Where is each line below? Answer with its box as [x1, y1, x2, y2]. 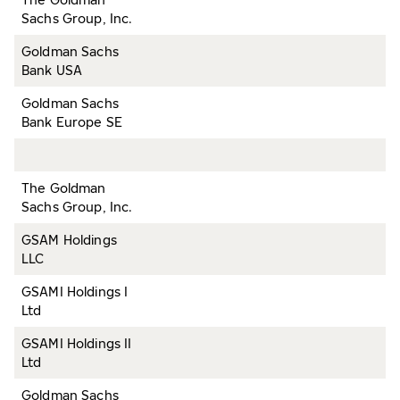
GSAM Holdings [21, 232, 117, 247]
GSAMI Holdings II [21, 336, 132, 351]
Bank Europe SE [21, 114, 122, 129]
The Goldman [21, 180, 106, 196]
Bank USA [21, 62, 83, 78]
